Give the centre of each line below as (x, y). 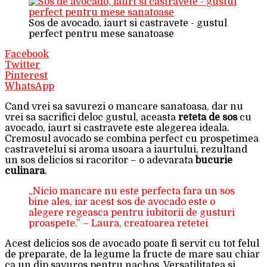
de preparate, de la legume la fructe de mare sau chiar (132, 254)
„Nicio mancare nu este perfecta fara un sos (132, 191)
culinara (25, 171)
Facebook (27, 54)
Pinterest (26, 75)
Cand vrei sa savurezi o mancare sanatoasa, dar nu (124, 106)
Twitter (22, 65)
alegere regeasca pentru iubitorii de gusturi (132, 212)
